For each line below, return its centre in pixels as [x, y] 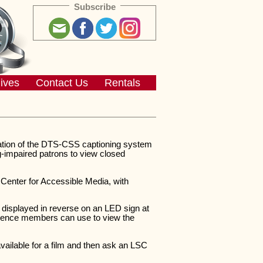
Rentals [122, 82]
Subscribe [95, 6]
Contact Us [62, 82]
